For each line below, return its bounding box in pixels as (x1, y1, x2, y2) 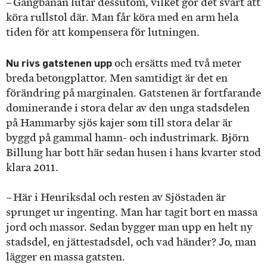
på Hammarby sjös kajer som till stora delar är (6, 116, 232, 129)
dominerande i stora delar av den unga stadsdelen (6, 101, 250, 114)
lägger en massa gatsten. (6, 251, 128, 263)
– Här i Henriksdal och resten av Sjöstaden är (6, 191, 226, 204)
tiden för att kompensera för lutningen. (6, 26, 202, 39)
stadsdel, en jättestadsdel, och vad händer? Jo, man (6, 236, 256, 249)
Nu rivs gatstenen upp (6, 56, 114, 69)
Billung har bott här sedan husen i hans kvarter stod (6, 146, 261, 159)
